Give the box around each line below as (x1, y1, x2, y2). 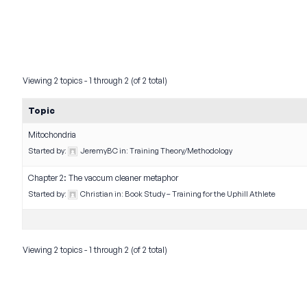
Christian (80, 189, 113, 199)
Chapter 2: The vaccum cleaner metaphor (28, 173, 178, 183)
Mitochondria (28, 130, 76, 140)
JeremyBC (80, 146, 118, 156)
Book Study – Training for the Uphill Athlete (125, 189, 275, 199)
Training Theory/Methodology (130, 146, 232, 156)
